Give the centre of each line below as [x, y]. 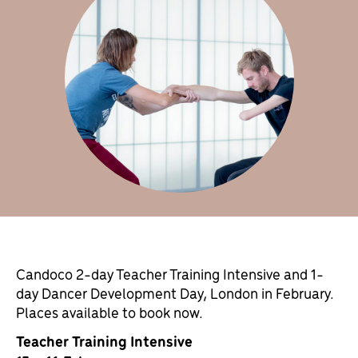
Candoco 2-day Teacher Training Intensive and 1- [170, 273]
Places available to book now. [109, 311]
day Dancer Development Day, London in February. [175, 292]
